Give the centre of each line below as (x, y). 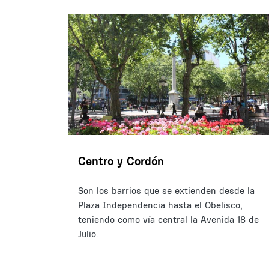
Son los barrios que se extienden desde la (166, 191)
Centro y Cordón (121, 161)
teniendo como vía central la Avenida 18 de (168, 220)
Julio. (88, 234)
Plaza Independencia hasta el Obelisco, (160, 205)
